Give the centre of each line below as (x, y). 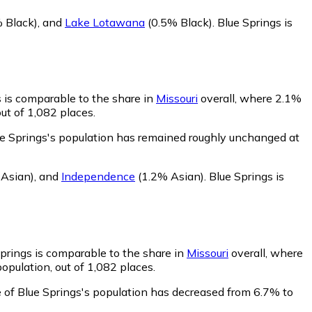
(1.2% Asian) (170, 177)
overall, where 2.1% (250, 99)
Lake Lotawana (105, 22)
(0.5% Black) (179, 22)
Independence (98, 177)
